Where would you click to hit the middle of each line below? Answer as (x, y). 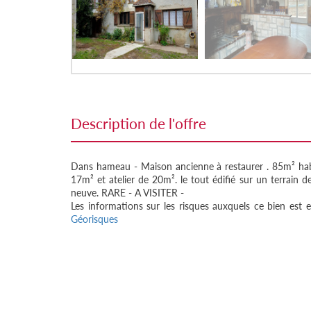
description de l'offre (144, 123)
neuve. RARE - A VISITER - (127, 193)
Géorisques (94, 219)
